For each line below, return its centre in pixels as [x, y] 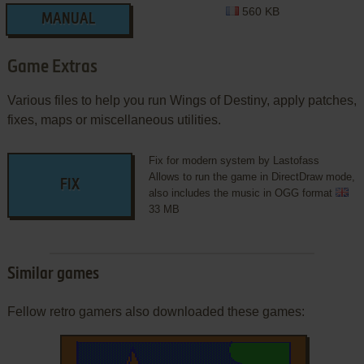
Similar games [53, 274]
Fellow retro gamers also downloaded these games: [156, 311]
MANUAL [68, 19]
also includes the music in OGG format [242, 193]
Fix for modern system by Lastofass [234, 160]
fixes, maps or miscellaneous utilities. [114, 119]
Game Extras [52, 67]
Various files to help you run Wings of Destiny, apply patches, [182, 100]
